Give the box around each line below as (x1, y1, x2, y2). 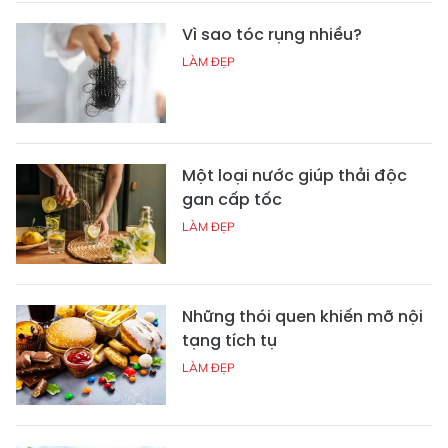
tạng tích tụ (182, 328, 277, 352)
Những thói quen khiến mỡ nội (182, 304, 423, 328)
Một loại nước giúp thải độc (182, 163, 407, 187)
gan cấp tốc (182, 187, 282, 211)
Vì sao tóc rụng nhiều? (182, 22, 362, 46)
